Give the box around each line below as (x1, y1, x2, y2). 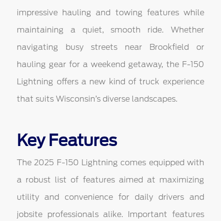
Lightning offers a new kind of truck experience (17, 77, 204, 87)
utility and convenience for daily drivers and (17, 192, 204, 202)
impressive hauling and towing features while (17, 8, 204, 18)
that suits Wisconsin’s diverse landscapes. (17, 94, 178, 104)
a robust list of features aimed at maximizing (17, 175, 204, 185)
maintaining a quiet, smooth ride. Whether (17, 25, 204, 35)
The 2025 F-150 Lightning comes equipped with (17, 158, 204, 168)
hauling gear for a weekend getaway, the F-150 (17, 60, 204, 70)
